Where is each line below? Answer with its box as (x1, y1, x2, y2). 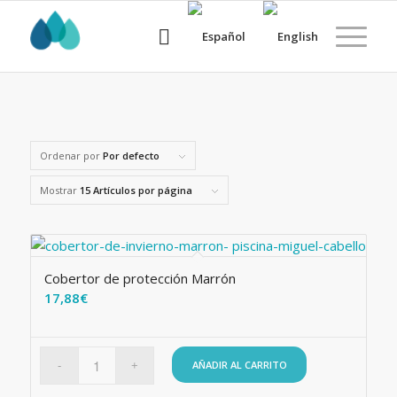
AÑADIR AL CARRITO (191, 358, 287, 371)
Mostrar (39, 183, 80, 197)
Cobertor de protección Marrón (43, 269, 236, 287)
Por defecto (102, 149, 160, 162)
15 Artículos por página (79, 183, 192, 197)
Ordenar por (39, 149, 103, 162)
